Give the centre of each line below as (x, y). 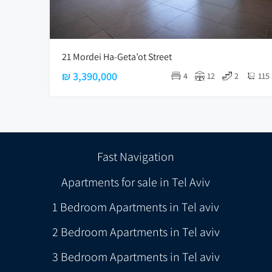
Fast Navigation (136, 156)
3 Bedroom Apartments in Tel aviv (136, 257)
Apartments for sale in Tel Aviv (136, 182)
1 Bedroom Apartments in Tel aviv (136, 207)
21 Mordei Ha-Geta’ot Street (117, 56)
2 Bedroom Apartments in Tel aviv (136, 232)
